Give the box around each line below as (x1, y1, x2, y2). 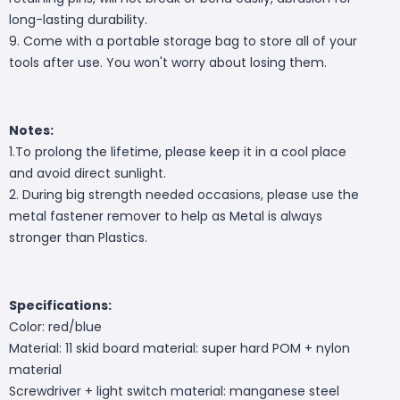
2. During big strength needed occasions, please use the (9, 185, 359, 204)
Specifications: (9, 296, 112, 314)
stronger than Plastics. (9, 228, 147, 246)
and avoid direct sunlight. (9, 163, 166, 182)
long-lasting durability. (9, 10, 147, 29)
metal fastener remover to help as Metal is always (9, 206, 322, 225)
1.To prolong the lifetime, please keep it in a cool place (9, 142, 346, 161)
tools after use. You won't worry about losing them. (9, 53, 327, 71)
